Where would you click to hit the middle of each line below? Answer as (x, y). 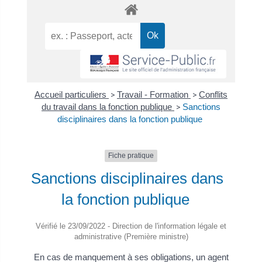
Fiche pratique (131, 156)
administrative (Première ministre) (131, 236)
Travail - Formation (154, 95)
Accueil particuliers (72, 95)
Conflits (213, 95)
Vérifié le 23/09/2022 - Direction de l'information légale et (131, 226)
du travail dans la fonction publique (108, 107)
